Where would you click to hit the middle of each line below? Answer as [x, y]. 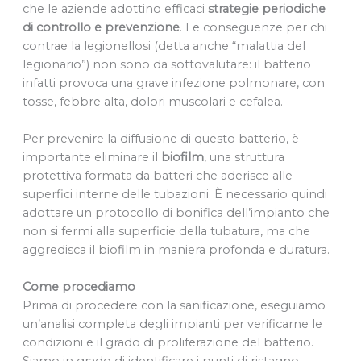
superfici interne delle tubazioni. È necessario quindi [174, 195]
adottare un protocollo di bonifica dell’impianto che [176, 213]
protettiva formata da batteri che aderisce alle [157, 176]
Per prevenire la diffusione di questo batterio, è [160, 139]
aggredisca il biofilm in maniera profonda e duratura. [177, 250]
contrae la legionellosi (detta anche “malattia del [164, 46]
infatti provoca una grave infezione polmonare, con [173, 83]
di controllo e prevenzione [101, 27]
